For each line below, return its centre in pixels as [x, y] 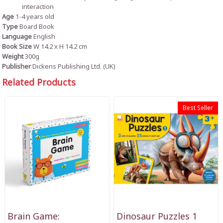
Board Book [36, 27]
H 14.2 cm [73, 47]
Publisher [17, 67]
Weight [14, 57]
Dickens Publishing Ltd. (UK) [74, 67]
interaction [38, 7]
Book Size [18, 47]
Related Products [39, 83]
